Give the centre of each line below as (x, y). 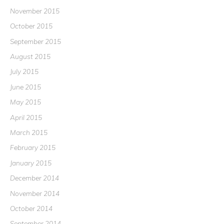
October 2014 (31, 208)
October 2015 (31, 26)
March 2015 (29, 132)
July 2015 (24, 71)
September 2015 (35, 41)
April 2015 (26, 117)
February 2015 (33, 147)
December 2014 (34, 178)
